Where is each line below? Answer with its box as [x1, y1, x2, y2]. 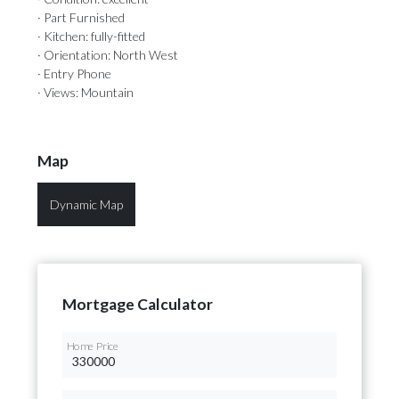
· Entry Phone [37, 66, 111, 81]
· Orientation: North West [37, 47, 178, 62]
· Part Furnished [37, 10, 125, 25]
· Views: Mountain [37, 85, 134, 100]
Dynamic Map [50, 197, 123, 212]
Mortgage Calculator [62, 295, 213, 313]
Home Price [66, 339, 119, 353]
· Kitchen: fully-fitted [37, 28, 145, 44]
